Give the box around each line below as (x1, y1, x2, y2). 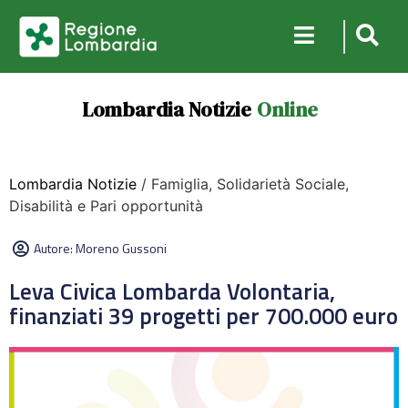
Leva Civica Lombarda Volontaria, (9, 274, 335, 309)
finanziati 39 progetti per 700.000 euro (9, 299, 398, 333)
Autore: (34, 239, 76, 258)
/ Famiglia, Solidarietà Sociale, (137, 175, 349, 193)
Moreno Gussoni (76, 239, 167, 258)
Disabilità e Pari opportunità (9, 197, 203, 215)
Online (256, 96, 318, 123)
